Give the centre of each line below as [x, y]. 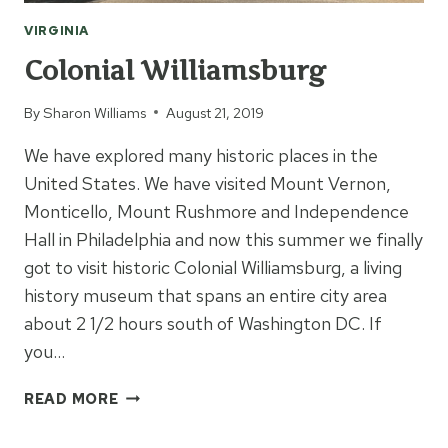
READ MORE [71, 398]
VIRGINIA [57, 30]
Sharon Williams [95, 112]
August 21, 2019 [215, 112]
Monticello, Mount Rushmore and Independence [216, 211]
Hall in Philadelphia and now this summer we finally [223, 239]
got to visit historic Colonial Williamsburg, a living [213, 267]
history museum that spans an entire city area [205, 295]
